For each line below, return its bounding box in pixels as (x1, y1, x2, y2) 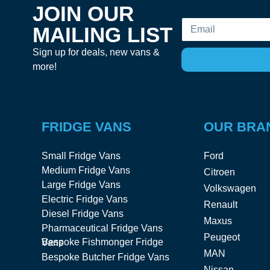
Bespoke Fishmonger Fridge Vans (41, 237, 63, 248)
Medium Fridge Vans (41, 165, 130, 175)
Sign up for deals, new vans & (32, 46, 160, 57)
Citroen (203, 166, 235, 177)
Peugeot (203, 231, 240, 242)
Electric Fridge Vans (41, 193, 128, 204)
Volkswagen (203, 183, 256, 193)
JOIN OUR (32, 1, 134, 25)
